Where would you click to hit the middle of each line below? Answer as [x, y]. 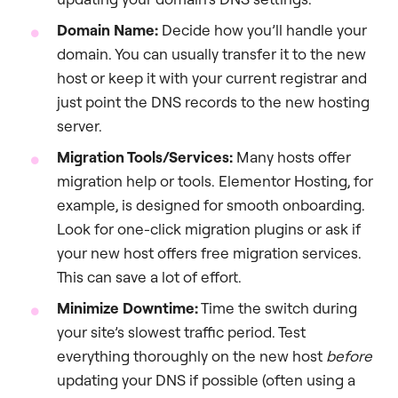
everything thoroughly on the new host [191, 355]
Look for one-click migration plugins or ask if [209, 228]
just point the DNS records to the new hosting [213, 101]
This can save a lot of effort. [149, 276]
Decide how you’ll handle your [263, 29]
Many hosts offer [292, 156]
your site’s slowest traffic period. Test [181, 331]
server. [80, 125]
